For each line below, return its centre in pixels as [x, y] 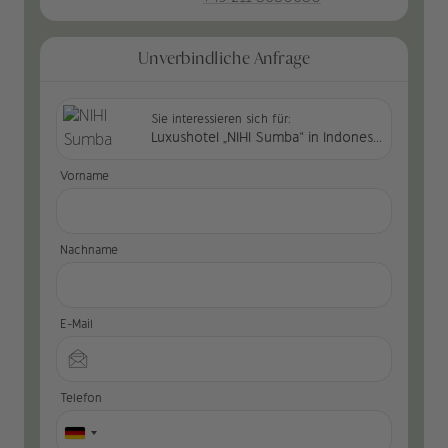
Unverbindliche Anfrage [224, 58]
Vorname [84, 175]
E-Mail [76, 323]
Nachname [89, 249]
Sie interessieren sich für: [221, 118]
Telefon [81, 397]
